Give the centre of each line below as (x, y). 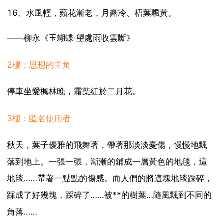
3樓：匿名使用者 (39, 118)
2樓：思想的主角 (39, 65)
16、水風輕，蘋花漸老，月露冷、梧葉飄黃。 (91, 13)
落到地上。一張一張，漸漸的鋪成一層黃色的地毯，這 (107, 161)
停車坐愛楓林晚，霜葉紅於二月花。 (73, 92)
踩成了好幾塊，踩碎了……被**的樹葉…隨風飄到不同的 (109, 195)
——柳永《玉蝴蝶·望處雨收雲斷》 (70, 38)
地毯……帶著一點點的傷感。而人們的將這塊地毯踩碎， (110, 178)
